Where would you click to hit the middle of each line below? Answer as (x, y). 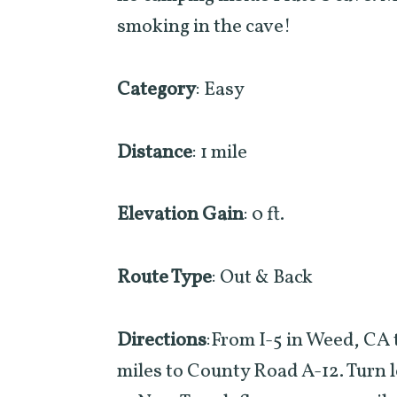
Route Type (164, 278)
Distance (155, 152)
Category (156, 90)
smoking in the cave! (204, 27)
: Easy (220, 90)
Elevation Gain (180, 215)
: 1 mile (220, 152)
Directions (162, 340)
